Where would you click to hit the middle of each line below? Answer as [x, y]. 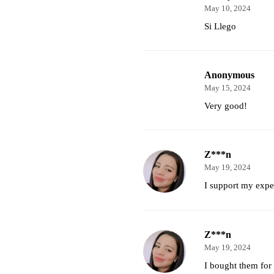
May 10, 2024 [227, 8]
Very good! [225, 106]
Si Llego [220, 26]
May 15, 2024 [227, 88]
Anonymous [229, 75]
